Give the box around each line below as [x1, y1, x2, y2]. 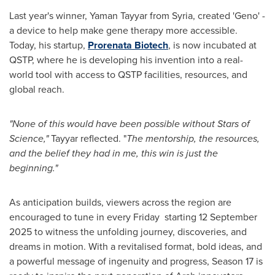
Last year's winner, [9, 8, 90, 23]
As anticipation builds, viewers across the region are [9, 195, 231, 209]
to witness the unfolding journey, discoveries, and [32, 224, 247, 239]
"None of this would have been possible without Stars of [9, 116, 250, 131]
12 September [199, 209, 257, 224]
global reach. [9, 82, 64, 96]
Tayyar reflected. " [48, 131, 126, 145]
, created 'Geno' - [193, 8, 265, 23]
